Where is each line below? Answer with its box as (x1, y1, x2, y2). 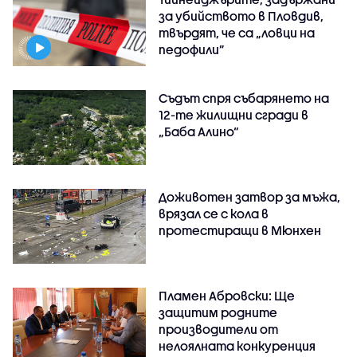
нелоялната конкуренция (159, 338, 316, 353)
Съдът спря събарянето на (159, 91, 330, 106)
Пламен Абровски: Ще (159, 288, 296, 303)
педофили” (159, 42, 226, 57)
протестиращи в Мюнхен (159, 223, 322, 238)
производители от (159, 321, 279, 336)
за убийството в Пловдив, (159, 9, 324, 24)
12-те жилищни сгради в (159, 108, 309, 123)
